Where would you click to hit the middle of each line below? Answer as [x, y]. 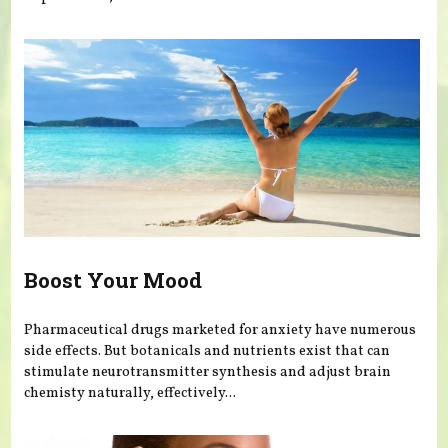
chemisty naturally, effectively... [130, 392]
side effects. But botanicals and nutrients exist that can [207, 350]
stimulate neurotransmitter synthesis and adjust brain [208, 371]
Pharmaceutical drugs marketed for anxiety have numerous [220, 329]
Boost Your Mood [113, 280]
